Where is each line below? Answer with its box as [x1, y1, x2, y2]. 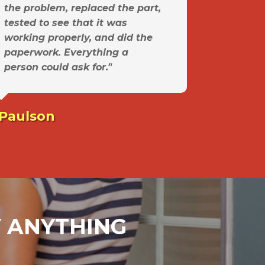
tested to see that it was [4, 17, 127, 29]
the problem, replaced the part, [4, 2, 161, 14]
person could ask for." [4, 62, 112, 73]
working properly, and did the [4, 32, 153, 44]
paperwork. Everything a [4, 47, 128, 59]
